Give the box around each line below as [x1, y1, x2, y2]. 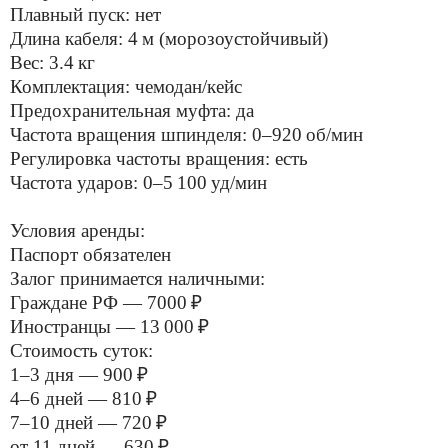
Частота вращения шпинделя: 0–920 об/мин [10, 124, 363, 145]
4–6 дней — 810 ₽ [10, 388, 157, 409]
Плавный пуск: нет [10, 4, 161, 25]
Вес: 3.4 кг [10, 52, 95, 73]
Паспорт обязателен [10, 244, 171, 265]
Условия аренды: [10, 220, 145, 241]
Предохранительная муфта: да [10, 100, 254, 121]
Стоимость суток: [10, 340, 153, 361]
